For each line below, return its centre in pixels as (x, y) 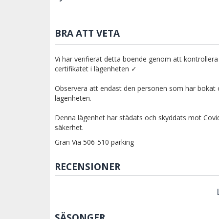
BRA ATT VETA (87, 33)
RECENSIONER (88, 167)
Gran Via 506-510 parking (94, 142)
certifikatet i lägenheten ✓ (96, 69)
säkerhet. (69, 128)
